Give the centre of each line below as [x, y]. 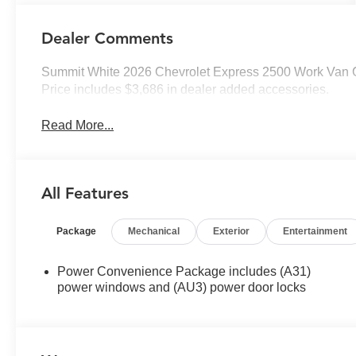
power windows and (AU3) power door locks [182, 288]
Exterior [232, 232]
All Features [85, 194]
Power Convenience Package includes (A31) [184, 272]
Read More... [78, 126]
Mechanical [154, 232]
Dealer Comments [108, 39]
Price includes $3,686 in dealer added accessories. [186, 90]
